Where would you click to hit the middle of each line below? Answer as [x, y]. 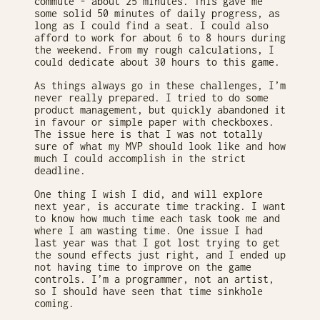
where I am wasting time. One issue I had [149, 231]
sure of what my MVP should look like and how [160, 146]
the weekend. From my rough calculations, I [154, 50]
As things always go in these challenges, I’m [160, 86]
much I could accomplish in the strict [140, 159]
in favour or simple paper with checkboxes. [154, 122]
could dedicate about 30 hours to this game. [157, 62]
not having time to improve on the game [143, 267]
